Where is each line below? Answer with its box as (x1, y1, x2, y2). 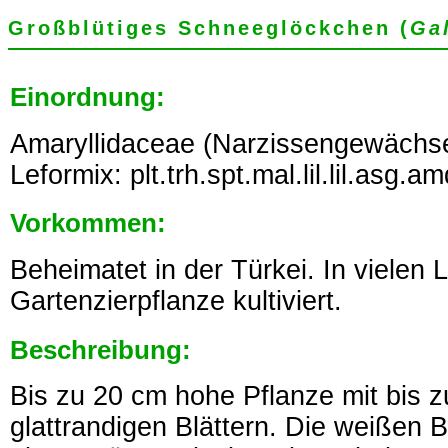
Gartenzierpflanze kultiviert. (10, 284, 342, 316)
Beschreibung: (10, 334, 191, 365)
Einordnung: (10, 82, 165, 112)
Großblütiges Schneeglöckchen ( (8, 17, 410, 39)
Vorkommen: (10, 208, 166, 239)
